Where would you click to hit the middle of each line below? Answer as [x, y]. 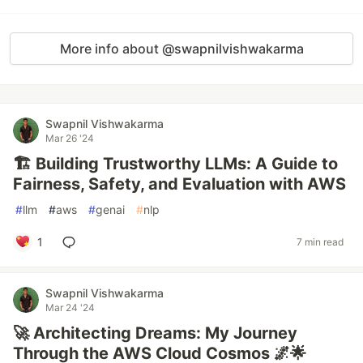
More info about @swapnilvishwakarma [181, 48]
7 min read [320, 242]
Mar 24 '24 [70, 307]
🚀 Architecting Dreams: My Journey [155, 333]
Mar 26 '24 [70, 138]
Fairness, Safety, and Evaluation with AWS [179, 184]
